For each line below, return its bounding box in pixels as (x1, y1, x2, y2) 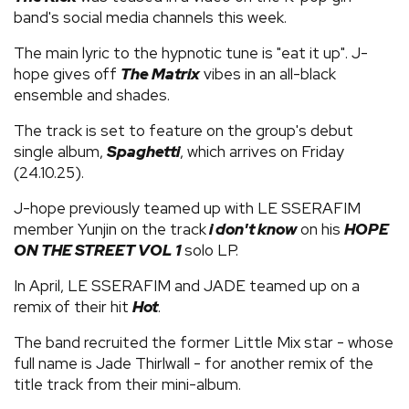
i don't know (206, 218, 297, 239)
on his (297, 218, 344, 239)
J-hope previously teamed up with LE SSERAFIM (14, 197, 361, 218)
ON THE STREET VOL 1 (14, 239, 181, 260)
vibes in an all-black (200, 63, 336, 84)
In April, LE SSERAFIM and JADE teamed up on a (14, 275, 360, 296)
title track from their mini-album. (14, 373, 241, 394)
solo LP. (181, 239, 238, 260)
